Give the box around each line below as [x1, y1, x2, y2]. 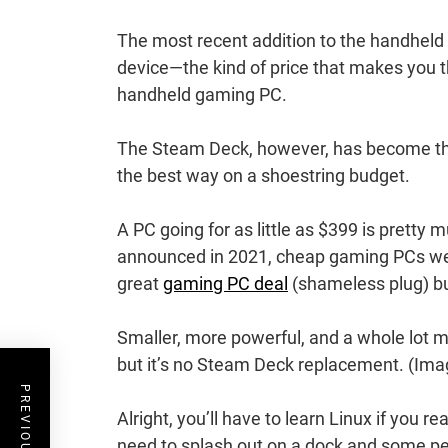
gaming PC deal [163, 273, 288, 295]
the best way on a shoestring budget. [117, 165, 410, 187]
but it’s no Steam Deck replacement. [117, 354, 408, 376]
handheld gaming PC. [117, 84, 287, 106]
